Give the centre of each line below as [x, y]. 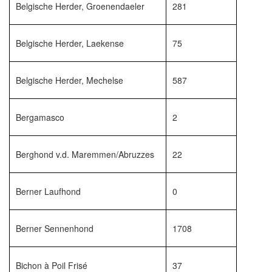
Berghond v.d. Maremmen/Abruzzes [85, 154]
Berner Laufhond [48, 191]
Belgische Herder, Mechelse [70, 80]
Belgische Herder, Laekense [70, 43]
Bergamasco [40, 117]
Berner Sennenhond [55, 228]
